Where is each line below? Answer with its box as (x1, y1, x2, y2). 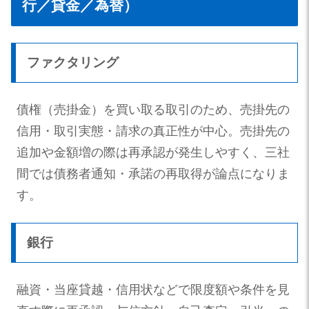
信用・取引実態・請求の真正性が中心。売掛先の (17, 123, 290, 138)
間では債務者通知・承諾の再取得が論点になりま (17, 166, 290, 181)
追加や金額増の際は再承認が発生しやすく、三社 (17, 145, 290, 159)
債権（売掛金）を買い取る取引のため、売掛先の (17, 102, 290, 117)
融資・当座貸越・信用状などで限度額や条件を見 (17, 282, 290, 297)
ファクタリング (27, 54, 119, 70)
